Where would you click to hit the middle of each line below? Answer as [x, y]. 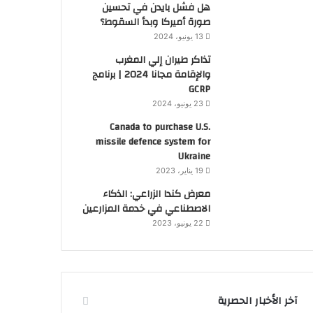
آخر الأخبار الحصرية [257, 300]
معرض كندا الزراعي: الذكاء [156, 194]
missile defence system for [152, 141]
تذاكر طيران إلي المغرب [162, 60]
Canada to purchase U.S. [160, 127]
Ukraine [194, 156]
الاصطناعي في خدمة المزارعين [146, 209]
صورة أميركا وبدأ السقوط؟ [155, 22]
